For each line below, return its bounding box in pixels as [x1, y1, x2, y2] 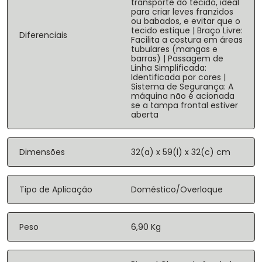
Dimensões [19, 146, 65, 158]
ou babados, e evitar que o [131, 15, 240, 27]
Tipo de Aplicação [19, 184, 92, 196]
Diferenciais [19, 29, 67, 42]
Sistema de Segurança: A [131, 81, 233, 93]
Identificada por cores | [131, 71, 226, 84]
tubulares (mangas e [131, 43, 218, 56]
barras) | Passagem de [131, 53, 223, 65]
